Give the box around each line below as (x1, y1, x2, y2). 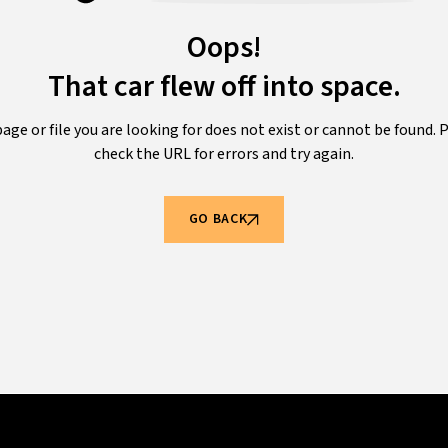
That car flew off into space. (47, 65, 401, 108)
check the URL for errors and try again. (94, 143, 354, 165)
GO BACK (188, 209, 248, 229)
